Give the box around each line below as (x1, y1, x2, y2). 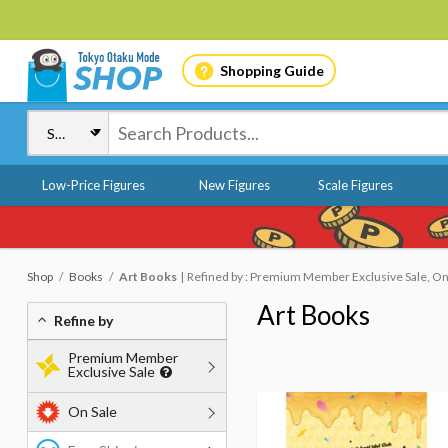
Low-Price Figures (42, 177, 145, 193)
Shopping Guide (219, 61, 324, 79)
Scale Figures (317, 177, 393, 193)
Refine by (54, 312, 113, 329)
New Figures (198, 177, 270, 193)
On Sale (68, 403, 117, 420)
